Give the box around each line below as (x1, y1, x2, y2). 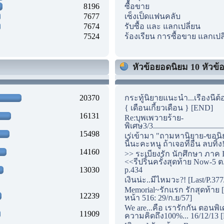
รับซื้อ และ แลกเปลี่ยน (124, 21, 200, 30)
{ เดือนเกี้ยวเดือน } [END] (124, 103, 213, 112)
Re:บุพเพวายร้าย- (124, 113, 183, 122)
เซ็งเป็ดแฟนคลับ (124, 11, 180, 20)
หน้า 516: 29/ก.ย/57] (124, 193, 192, 202)
